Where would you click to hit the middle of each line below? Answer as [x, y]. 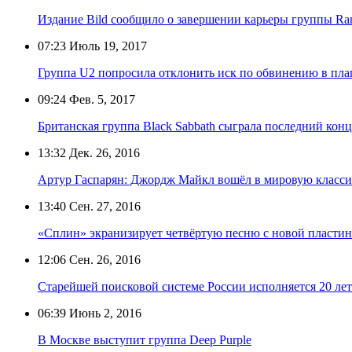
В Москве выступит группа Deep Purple [145, 339]
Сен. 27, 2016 [103, 206]
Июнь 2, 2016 [104, 313]
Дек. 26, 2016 [103, 152]
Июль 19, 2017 [106, 46]
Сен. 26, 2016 [103, 259]
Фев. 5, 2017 [101, 99]
